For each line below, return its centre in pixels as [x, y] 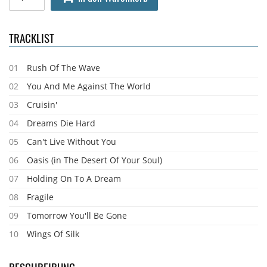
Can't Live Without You [72, 142]
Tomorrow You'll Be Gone [77, 215]
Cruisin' [42, 105]
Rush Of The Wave [63, 68]
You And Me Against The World [89, 86]
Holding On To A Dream [74, 178]
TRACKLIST [32, 38]
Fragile [40, 197]
